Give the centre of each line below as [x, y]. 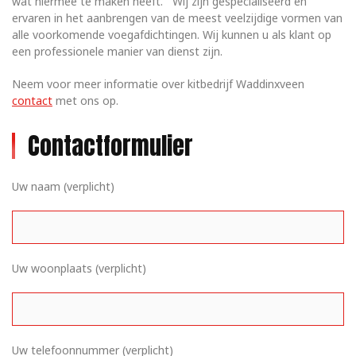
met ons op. [85, 101]
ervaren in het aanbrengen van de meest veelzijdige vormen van [177, 18]
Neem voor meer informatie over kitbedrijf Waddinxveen [158, 84]
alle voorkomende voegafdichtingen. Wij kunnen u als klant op [172, 35]
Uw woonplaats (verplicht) [79, 268]
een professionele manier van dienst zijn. [117, 51]
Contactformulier [110, 146]
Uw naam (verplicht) [63, 186]
